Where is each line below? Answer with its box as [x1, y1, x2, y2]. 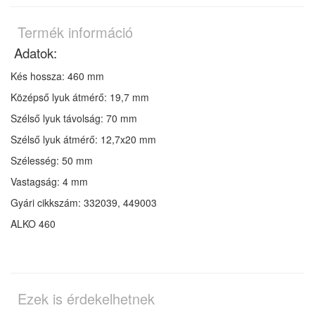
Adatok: [11, 44, 57, 63]
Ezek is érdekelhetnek [18, 288, 155, 309]
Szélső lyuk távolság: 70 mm [11, 111, 137, 126]
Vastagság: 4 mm [11, 174, 88, 189]
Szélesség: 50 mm [11, 153, 93, 168]
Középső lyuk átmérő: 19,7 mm [11, 90, 149, 105]
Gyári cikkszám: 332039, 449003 [11, 195, 157, 210]
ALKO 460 [11, 217, 56, 231]
